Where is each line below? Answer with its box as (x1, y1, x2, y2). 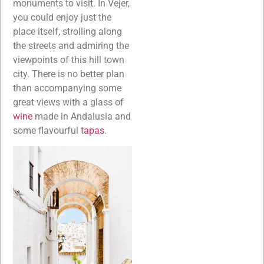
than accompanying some (13, 82, 121, 94)
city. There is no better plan (13, 68, 124, 80)
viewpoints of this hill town (13, 54, 124, 65)
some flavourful (13, 124, 81, 136)
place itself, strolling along (13, 25, 122, 37)
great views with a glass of (13, 96, 124, 108)
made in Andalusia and (32, 110, 131, 122)
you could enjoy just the (13, 11, 111, 23)
